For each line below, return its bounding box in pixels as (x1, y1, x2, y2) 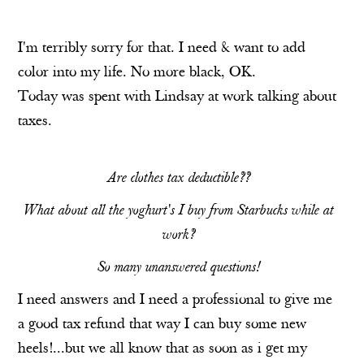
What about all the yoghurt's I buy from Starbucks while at (23, 201, 333, 220)
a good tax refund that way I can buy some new (18, 315, 307, 334)
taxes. (18, 112, 53, 131)
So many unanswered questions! (97, 258, 259, 277)
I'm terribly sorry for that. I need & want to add (18, 39, 306, 58)
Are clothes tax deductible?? (106, 169, 249, 188)
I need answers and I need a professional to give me (18, 291, 333, 310)
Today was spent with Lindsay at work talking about (18, 88, 337, 106)
